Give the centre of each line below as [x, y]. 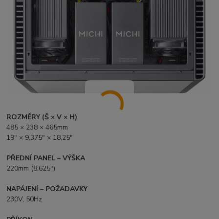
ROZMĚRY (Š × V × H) [42, 117]
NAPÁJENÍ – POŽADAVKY [47, 189]
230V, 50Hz [24, 199]
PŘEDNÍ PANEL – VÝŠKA [46, 158]
